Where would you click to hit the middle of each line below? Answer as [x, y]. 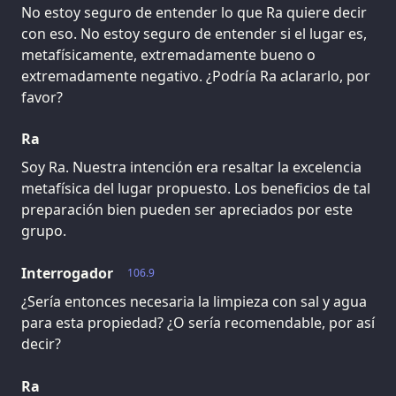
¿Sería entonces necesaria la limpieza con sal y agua [194, 302]
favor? [42, 97]
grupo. [44, 231]
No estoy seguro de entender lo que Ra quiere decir [194, 12]
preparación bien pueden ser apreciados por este [187, 210]
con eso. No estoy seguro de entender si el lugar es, [194, 33]
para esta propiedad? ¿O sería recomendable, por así [198, 323]
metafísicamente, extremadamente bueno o [168, 54]
